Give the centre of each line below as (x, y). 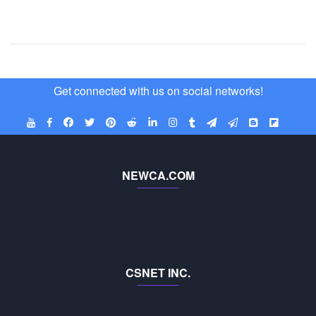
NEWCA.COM (158, 176)
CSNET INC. (158, 273)
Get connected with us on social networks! (158, 91)
